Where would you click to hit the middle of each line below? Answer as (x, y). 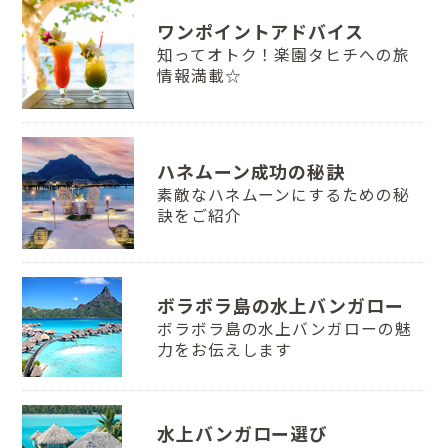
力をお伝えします (224, 349)
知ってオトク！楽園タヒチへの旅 (283, 54)
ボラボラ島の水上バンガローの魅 (284, 328)
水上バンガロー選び (242, 433)
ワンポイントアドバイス (260, 31)
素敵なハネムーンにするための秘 (283, 194)
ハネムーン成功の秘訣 (251, 171)
